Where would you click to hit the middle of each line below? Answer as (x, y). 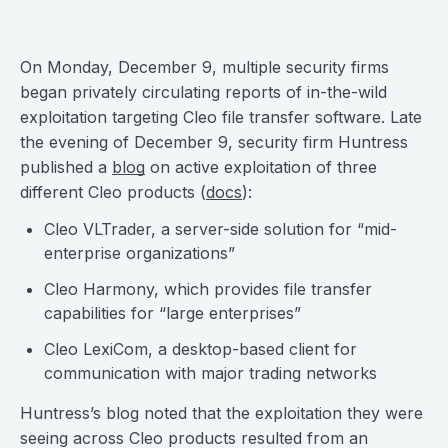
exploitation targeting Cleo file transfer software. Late (221, 117)
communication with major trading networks (215, 373)
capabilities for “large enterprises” (172, 313)
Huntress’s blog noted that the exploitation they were (221, 413)
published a (66, 167)
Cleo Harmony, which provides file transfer (208, 289)
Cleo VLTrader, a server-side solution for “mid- (220, 229)
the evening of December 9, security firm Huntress (214, 142)
